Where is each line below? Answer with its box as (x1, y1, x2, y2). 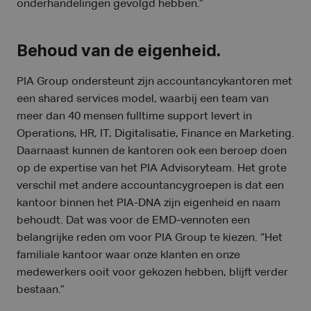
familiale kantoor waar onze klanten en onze (17, 250, 240, 261)
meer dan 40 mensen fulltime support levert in (17, 111, 252, 122)
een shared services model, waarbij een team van (17, 94, 269, 105)
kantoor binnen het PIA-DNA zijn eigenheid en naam (17, 198, 280, 209)
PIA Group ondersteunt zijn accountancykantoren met (17, 76, 292, 87)
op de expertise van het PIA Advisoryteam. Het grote (17, 163, 287, 174)
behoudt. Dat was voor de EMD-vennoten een (17, 215, 250, 226)
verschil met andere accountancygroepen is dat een (17, 180, 284, 192)
